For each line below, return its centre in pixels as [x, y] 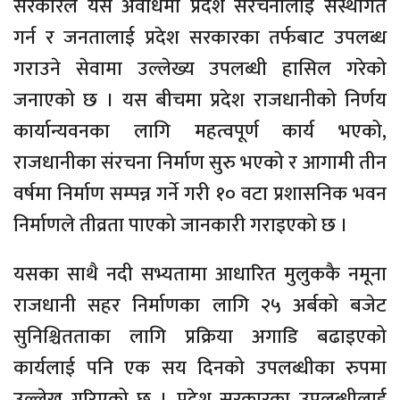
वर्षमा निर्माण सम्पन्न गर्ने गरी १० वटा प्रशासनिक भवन [200, 194]
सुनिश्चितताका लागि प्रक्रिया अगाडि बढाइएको [200, 337]
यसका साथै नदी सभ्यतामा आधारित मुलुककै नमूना [200, 274]
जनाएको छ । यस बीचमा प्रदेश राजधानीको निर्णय [200, 100]
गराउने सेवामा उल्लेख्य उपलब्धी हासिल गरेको [200, 69]
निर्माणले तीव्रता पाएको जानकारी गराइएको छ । [181, 225]
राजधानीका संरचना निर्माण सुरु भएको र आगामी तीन [200, 162]
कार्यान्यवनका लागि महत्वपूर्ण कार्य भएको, [200, 131]
